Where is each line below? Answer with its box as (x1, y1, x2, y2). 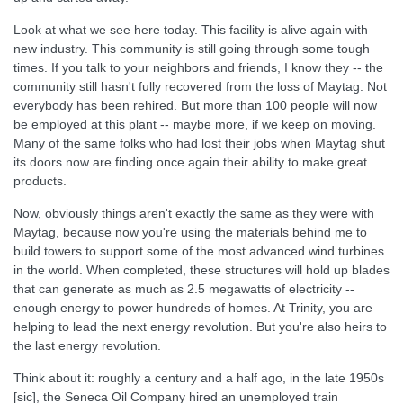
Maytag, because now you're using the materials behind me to (13, 225, 367, 239)
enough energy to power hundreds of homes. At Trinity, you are (13, 300, 372, 315)
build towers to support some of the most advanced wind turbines (13, 244, 384, 258)
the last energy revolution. (13, 338, 161, 353)
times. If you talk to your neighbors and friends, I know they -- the (13, 60, 383, 75)
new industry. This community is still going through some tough (13, 41, 370, 56)
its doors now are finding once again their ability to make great (13, 155, 367, 169)
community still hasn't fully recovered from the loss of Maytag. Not (13, 79, 387, 94)
